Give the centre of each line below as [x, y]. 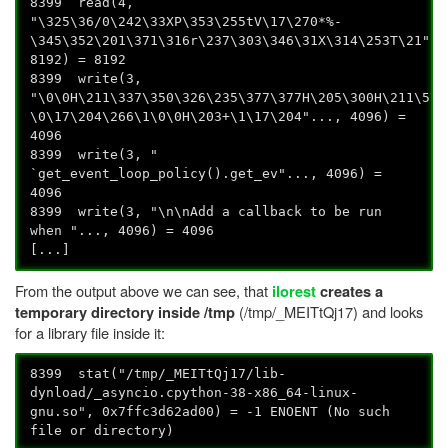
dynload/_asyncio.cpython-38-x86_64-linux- [194, 392]
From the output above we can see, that [143, 290]
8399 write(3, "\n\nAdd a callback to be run [206, 212]
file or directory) [102, 430]
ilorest [294, 291]
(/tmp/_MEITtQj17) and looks [329, 311]
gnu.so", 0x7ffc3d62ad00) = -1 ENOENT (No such [210, 411]
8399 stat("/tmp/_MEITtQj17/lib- [158, 373]
